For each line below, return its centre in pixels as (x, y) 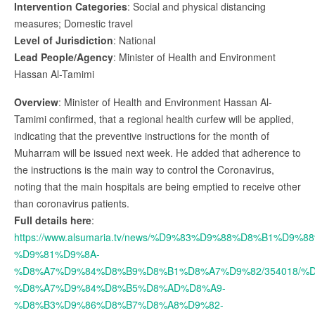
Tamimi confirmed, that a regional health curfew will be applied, (154, 118)
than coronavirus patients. (72, 203)
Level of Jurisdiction (64, 40)
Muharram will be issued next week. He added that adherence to (157, 152)
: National (134, 40)
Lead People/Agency (64, 57)
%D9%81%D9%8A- (57, 253)
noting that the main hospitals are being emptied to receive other (157, 186)
